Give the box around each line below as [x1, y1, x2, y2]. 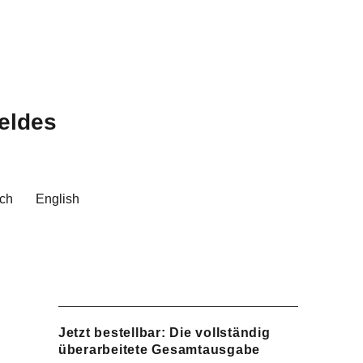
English [36, 191, 80, 206]
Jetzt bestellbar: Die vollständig [58, 326, 271, 340]
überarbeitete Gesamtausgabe [58, 343, 261, 357]
